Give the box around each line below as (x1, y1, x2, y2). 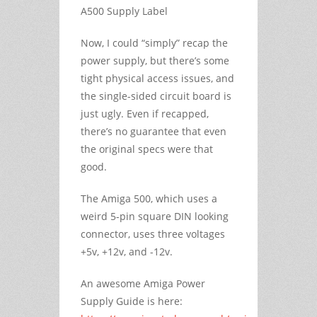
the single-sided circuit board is (81, 89, 231, 103)
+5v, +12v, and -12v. (81, 245, 173, 259)
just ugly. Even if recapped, (81, 107, 209, 121)
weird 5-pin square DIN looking (81, 209, 229, 224)
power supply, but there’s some (81, 54, 229, 68)
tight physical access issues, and (81, 71, 234, 86)
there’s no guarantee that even (81, 125, 226, 139)
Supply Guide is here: (81, 294, 183, 309)
